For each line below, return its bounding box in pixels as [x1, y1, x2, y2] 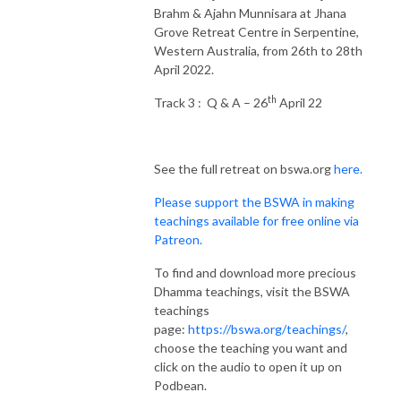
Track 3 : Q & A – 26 [154, 94, 268, 110]
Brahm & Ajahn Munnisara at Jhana [154, 4, 346, 21]
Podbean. [154, 377, 207, 393]
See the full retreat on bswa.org [154, 160, 334, 176]
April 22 [277, 94, 322, 110]
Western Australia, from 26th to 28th [154, 42, 363, 58]
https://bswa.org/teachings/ [188, 320, 346, 337]
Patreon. [154, 231, 202, 247]
